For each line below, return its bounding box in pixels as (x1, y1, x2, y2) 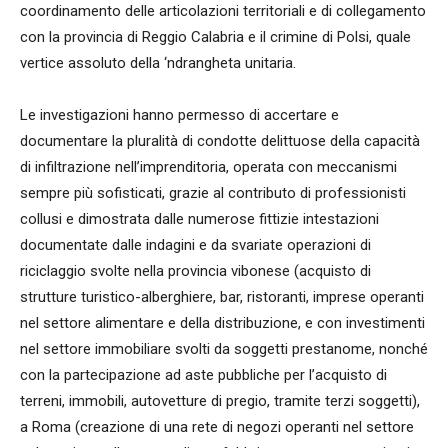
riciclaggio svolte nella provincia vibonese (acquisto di (20, 261, 371, 280)
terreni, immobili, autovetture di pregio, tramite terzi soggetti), (20, 391, 420, 410)
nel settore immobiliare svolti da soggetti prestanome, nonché (20, 339, 428, 358)
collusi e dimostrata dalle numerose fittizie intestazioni (20, 209, 379, 228)
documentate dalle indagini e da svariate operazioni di (20, 235, 371, 254)
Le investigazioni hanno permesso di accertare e (20, 105, 339, 124)
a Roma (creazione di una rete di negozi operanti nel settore (20, 417, 414, 436)
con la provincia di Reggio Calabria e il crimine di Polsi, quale (20, 27, 411, 46)
